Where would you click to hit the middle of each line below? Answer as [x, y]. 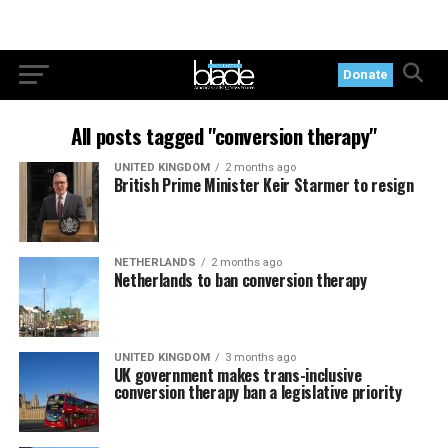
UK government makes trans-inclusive [237, 375]
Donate [366, 74]
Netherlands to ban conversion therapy [240, 280]
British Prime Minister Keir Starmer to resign [263, 185]
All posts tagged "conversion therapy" [224, 135]
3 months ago [260, 357]
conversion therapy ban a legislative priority [257, 392]
